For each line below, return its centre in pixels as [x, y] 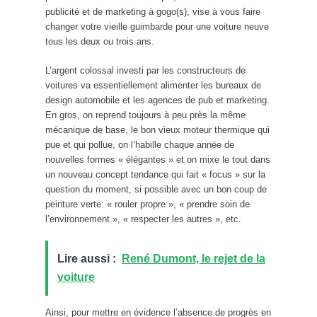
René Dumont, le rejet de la [194, 258]
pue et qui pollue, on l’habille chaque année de [140, 144]
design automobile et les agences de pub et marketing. [157, 100]
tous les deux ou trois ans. [100, 41]
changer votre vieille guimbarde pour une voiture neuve [157, 26]
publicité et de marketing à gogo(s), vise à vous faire [153, 11]
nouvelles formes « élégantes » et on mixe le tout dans [158, 159]
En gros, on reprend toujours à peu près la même [145, 115]
